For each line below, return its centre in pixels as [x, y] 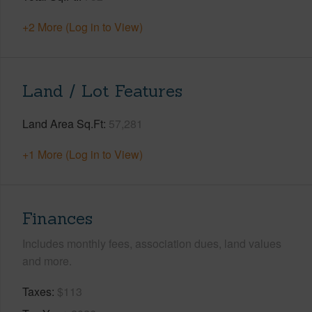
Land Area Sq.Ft [63, 123]
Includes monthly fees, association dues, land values [152, 243]
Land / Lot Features [102, 91]
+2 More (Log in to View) [83, 26]
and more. [47, 260]
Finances [57, 218]
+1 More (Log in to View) [83, 154]
